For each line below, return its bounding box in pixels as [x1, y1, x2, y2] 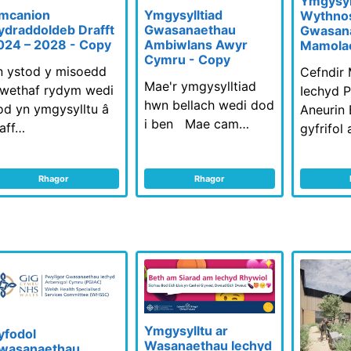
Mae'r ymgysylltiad [143, 78, 256, 95]
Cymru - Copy [143, 52, 230, 68]
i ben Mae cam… [143, 116, 249, 132]
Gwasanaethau [143, 22, 236, 38]
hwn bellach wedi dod [143, 97, 274, 114]
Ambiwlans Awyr [143, 37, 248, 53]
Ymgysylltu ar [143, 323, 228, 339]
